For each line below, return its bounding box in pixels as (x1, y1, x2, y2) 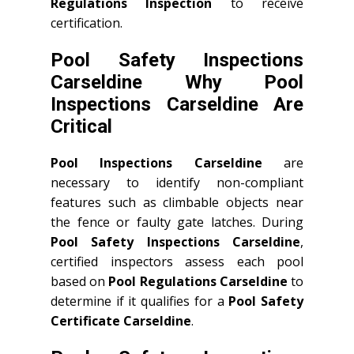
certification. (51, 14, 122, 32)
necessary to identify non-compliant (51, 174, 303, 191)
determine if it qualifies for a (51, 292, 229, 310)
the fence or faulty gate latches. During (51, 213, 303, 231)
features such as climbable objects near (51, 194, 303, 211)
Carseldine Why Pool (51, 71, 303, 93)
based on (51, 273, 109, 290)
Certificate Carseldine (51, 312, 191, 330)
